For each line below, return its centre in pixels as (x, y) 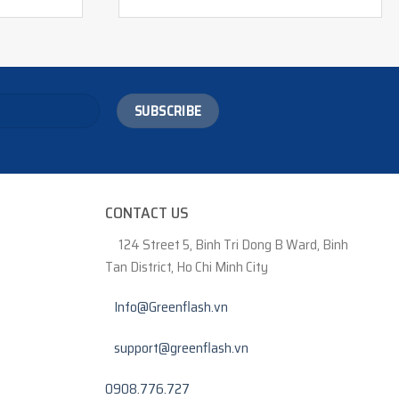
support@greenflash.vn (181, 348)
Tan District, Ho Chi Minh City (186, 266)
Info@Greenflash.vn (171, 307)
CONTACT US (147, 212)
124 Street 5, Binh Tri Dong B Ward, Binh (233, 244)
